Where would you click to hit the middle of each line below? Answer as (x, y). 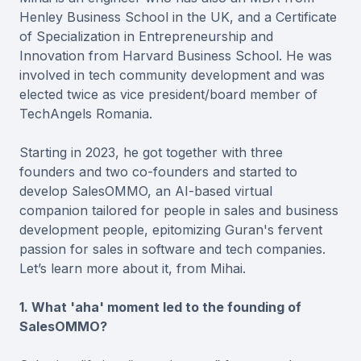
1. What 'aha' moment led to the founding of (160, 307)
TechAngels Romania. (86, 114)
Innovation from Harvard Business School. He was (176, 56)
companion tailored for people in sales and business (179, 211)
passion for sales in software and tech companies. (172, 249)
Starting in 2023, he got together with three (151, 153)
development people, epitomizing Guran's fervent (171, 230)
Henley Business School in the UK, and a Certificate (178, 17)
